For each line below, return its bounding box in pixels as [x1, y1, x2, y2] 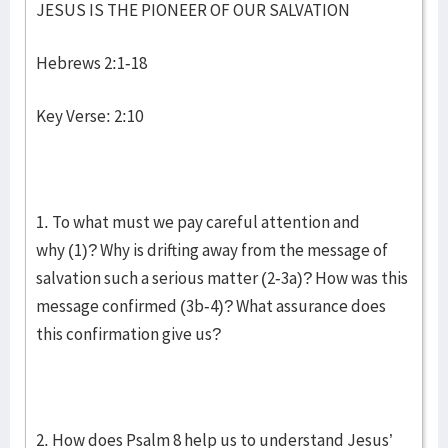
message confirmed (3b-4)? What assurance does [36, 295, 386, 317]
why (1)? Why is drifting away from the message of [36, 239, 388, 261]
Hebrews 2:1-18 [36, 52, 147, 74]
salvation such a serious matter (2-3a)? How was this [36, 267, 408, 289]
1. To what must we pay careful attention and [36, 211, 360, 233]
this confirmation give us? [36, 323, 224, 345]
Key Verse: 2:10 [36, 105, 146, 127]
